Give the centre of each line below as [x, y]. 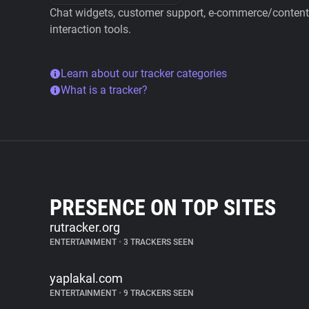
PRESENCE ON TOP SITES [163, 208]
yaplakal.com [86, 278]
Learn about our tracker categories [144, 73]
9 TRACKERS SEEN [158, 293]
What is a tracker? [104, 90]
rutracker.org [85, 227]
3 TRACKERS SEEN [158, 242]
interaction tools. [90, 29]
